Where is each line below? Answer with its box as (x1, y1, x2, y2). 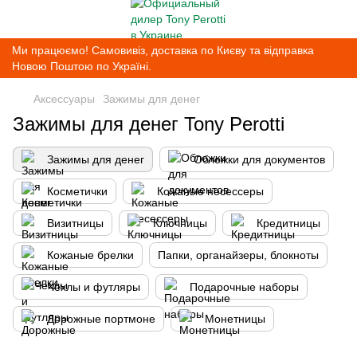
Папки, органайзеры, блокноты (158, 249, 319, 261)
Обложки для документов (194, 153, 325, 166)
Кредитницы (257, 217, 320, 229)
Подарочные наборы (190, 280, 299, 293)
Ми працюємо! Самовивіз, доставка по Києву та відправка (12, 44, 314, 57)
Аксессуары (33, 92, 95, 105)
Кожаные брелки (47, 249, 134, 261)
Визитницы (47, 217, 104, 229)
